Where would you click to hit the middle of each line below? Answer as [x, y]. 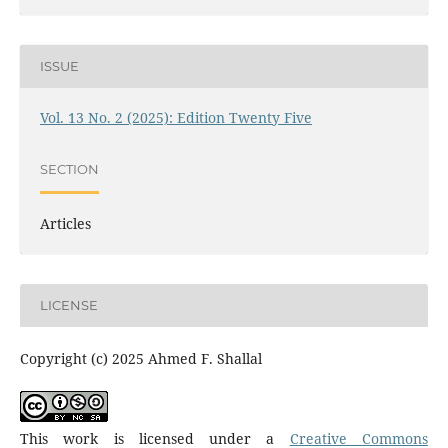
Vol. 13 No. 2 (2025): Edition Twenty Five [175, 117]
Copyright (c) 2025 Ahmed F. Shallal [140, 358]
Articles [65, 223]
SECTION [69, 169]
